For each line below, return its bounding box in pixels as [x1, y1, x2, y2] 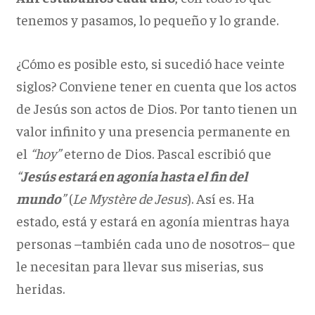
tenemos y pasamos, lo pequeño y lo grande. [15, 11, 278, 29]
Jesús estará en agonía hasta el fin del [20, 167, 247, 185]
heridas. [15, 279, 65, 297]
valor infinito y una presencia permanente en [15, 122, 290, 140]
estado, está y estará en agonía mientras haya [15, 212, 290, 230]
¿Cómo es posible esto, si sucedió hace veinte [15, 54, 285, 72]
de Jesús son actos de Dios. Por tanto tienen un [15, 99, 297, 117]
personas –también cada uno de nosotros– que [15, 234, 295, 252]
